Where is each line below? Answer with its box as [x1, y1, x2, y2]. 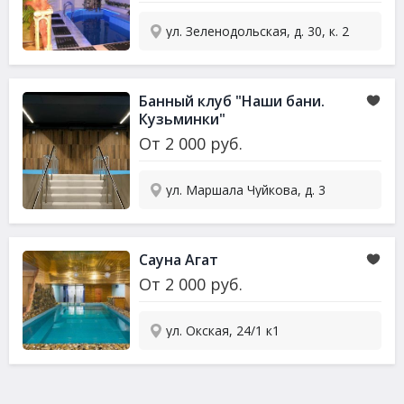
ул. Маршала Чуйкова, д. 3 [166, 181, 326, 198]
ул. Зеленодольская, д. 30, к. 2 [166, 23, 350, 40]
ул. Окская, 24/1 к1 [166, 322, 280, 339]
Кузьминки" [139, 109, 226, 129]
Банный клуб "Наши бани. [139, 91, 326, 111]
